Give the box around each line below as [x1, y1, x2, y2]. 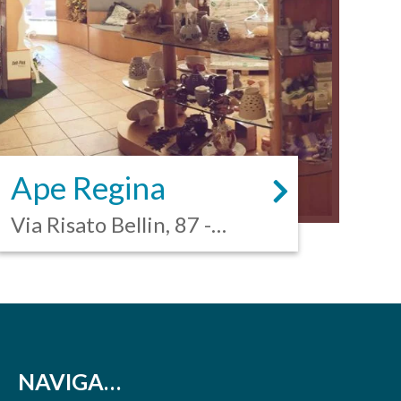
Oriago [11, 239, 78, 265]
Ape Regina [11, 168, 166, 206]
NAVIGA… [17, 368, 121, 395]
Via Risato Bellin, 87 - [11, 211, 212, 237]
